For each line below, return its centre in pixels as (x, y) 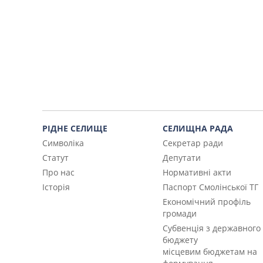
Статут (55, 158)
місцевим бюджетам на (210, 252)
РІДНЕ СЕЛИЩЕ (75, 129)
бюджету (180, 240)
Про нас (58, 173)
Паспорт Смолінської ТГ (210, 187)
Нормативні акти (197, 173)
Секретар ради (193, 143)
